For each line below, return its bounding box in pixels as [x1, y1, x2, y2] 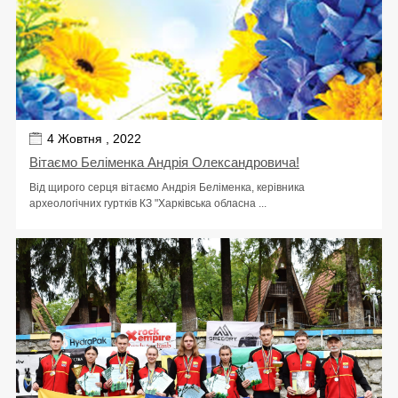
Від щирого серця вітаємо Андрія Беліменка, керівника [29, 181, 305, 195]
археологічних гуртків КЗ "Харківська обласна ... [29, 197, 267, 211]
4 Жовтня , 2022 [47, 131, 141, 147]
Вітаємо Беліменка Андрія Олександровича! [29, 155, 299, 171]
